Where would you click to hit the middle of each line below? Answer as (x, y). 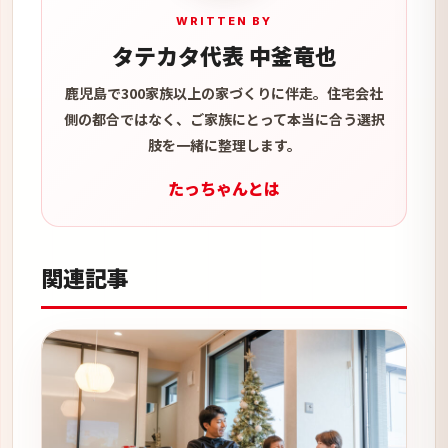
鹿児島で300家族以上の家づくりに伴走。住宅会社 (224, 93)
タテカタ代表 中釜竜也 (224, 55)
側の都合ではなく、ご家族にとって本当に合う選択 (224, 119)
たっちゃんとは (224, 188)
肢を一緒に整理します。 (224, 145)
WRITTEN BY (224, 21)
